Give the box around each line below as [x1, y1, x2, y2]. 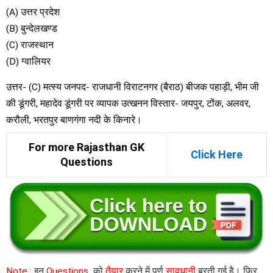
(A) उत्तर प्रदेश [6, 6, 60, 18]
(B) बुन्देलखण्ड [6, 23, 57, 34]
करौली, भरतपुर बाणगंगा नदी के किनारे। [6, 115, 142, 126]
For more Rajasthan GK [28, 140, 144, 154]
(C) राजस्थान [6, 39, 54, 51]
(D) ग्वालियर [6, 55, 51, 67]
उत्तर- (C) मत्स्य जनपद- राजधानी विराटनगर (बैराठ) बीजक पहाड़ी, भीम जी [6, 82, 259, 93]
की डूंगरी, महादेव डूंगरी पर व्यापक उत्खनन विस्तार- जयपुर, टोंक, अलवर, [6, 98, 250, 110]
